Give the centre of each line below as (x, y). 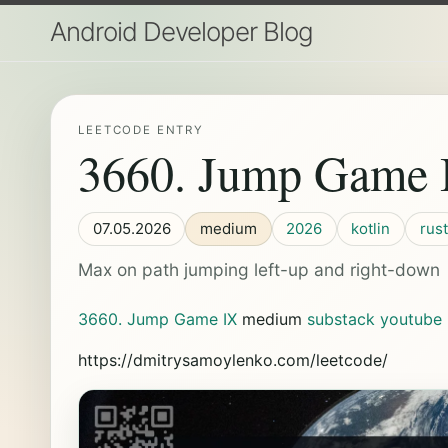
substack (341, 319)
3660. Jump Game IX (158, 319)
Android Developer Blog (181, 31)
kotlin (371, 228)
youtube (411, 319)
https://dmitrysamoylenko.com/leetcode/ (233, 360)
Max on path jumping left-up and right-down (259, 270)
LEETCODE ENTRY (141, 130)
